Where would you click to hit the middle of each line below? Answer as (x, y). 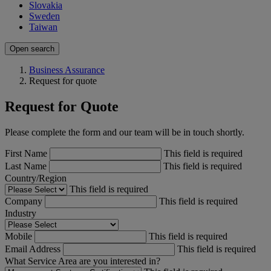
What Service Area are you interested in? (83, 261)
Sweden (44, 16)
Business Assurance (67, 70)
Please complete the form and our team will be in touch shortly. (125, 132)
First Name (27, 153)
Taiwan (43, 27)
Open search (32, 48)
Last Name (27, 166)
